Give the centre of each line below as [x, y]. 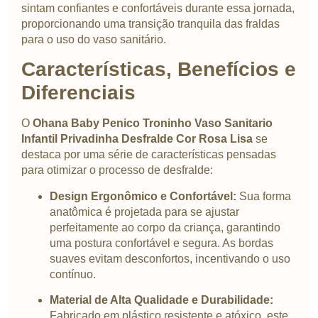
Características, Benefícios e [159, 70]
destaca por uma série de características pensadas [149, 155]
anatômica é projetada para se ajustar [144, 212]
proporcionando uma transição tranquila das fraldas [150, 23]
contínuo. [73, 274]
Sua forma [264, 196]
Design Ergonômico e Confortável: [143, 196]
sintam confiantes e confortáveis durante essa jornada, [158, 8]
